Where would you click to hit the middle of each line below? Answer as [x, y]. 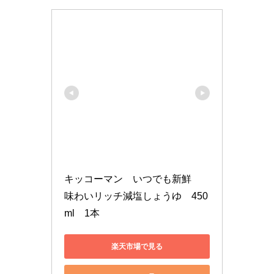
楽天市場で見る [137, 246]
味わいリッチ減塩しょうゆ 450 [136, 196]
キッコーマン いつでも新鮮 [133, 179]
